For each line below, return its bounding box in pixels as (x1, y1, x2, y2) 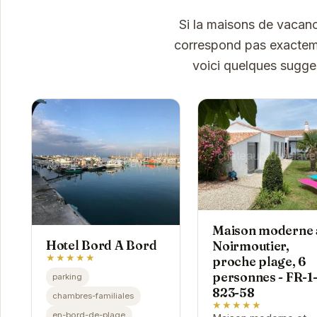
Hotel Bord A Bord (45, 238, 157, 253)
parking (52, 271, 83, 282)
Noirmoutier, (212, 238, 289, 254)
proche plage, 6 (212, 254, 306, 270)
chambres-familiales (52, 290, 134, 301)
